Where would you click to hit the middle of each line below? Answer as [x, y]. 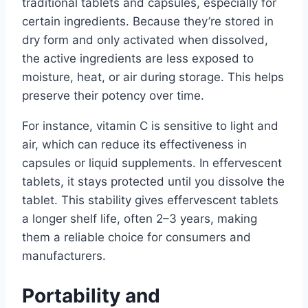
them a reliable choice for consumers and [136, 237]
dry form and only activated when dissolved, [145, 40]
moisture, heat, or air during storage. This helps [153, 77]
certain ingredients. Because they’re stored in [148, 21]
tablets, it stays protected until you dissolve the [153, 181]
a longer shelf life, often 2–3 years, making [140, 218]
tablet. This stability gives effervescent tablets [150, 200]
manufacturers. [64, 255]
